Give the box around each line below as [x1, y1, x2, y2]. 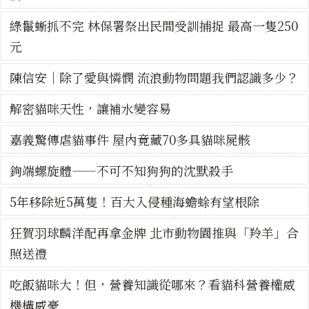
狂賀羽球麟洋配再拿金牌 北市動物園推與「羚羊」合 [10, 223, 299, 242]
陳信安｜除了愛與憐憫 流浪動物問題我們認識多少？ [10, 68, 299, 87]
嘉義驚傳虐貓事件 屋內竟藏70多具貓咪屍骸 [10, 130, 250, 149]
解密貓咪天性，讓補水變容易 [10, 99, 171, 118]
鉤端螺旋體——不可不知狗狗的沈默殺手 [10, 161, 233, 180]
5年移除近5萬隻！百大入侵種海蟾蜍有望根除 [10, 192, 259, 211]
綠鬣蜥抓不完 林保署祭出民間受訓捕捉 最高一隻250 [10, 17, 298, 35]
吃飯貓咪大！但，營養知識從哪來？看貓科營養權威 [10, 275, 295, 294]
